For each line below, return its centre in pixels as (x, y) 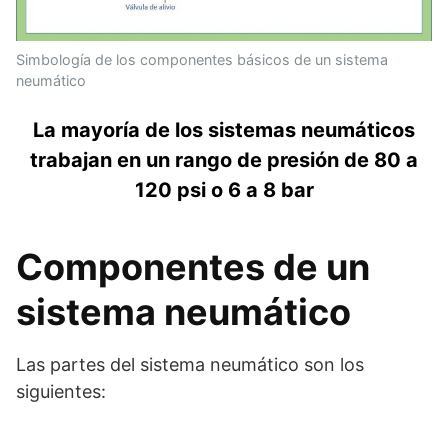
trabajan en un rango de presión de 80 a (224, 159)
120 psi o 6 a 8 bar (224, 189)
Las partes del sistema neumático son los (190, 364)
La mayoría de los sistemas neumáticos (224, 129)
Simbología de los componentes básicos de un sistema (202, 59)
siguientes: (61, 391)
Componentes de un (193, 266)
